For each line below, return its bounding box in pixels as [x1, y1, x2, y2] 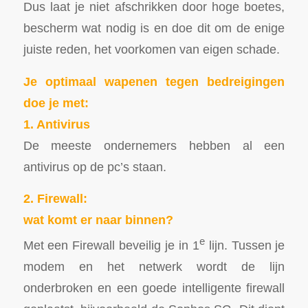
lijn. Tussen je [204, 238, 285, 253]
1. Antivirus [23, 116, 90, 131]
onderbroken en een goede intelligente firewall [23, 280, 285, 296]
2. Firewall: [23, 191, 87, 206]
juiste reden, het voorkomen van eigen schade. [23, 42, 280, 57]
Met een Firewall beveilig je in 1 [23, 238, 199, 253]
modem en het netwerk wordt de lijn [23, 259, 285, 274]
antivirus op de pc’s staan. [23, 159, 166, 174]
